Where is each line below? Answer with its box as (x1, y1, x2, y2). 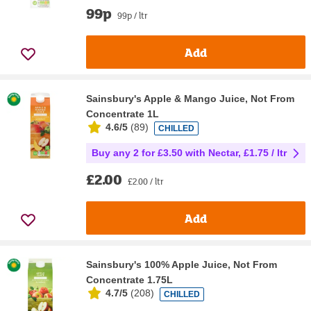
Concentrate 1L (86, 108, 159, 120)
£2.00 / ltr (128, 175, 164, 188)
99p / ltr (117, 9, 148, 22)
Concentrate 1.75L (86, 274, 173, 286)
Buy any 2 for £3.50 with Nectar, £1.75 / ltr (92, 147, 287, 159)
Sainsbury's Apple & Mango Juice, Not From (86, 93, 294, 105)
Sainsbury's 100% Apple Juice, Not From (86, 259, 277, 271)
